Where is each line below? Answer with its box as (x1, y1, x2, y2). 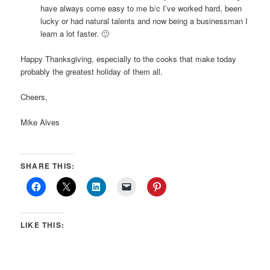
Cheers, (20, 90, 48, 102)
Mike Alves (20, 116, 60, 128)
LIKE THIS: (20, 219, 65, 231)
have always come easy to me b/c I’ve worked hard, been (40, 2, 242, 14)
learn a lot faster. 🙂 (40, 27, 109, 39)
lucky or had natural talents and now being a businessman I (40, 14, 248, 27)
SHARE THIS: (20, 160, 75, 172)
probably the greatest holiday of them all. (20, 65, 163, 77)
